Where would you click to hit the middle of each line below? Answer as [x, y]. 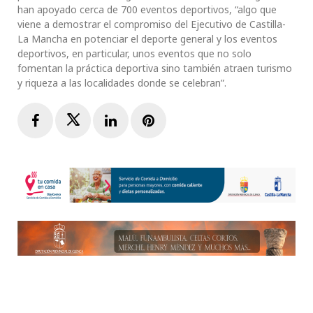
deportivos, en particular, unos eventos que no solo [134, 54]
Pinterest [184, 120]
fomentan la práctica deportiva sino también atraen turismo [155, 68]
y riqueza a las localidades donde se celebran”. [122, 83]
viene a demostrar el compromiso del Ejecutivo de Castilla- [152, 24]
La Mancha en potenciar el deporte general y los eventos [147, 39]
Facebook [70, 120]
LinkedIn [146, 120]
